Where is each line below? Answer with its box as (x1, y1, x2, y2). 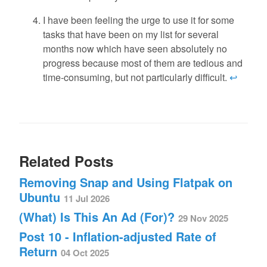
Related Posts (19, 151, 113, 172)
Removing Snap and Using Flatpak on (19, 173, 232, 191)
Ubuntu (19, 188, 64, 206)
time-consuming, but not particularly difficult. (43, 70, 229, 85)
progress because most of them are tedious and (43, 56, 243, 70)
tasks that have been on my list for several (43, 27, 219, 42)
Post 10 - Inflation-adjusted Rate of (19, 228, 216, 246)
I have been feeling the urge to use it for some (43, 13, 234, 27)
